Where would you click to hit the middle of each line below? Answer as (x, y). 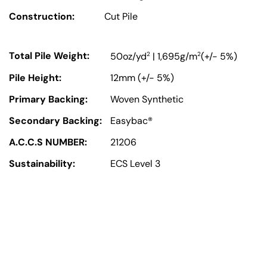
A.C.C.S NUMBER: (48, 142)
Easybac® (131, 121)
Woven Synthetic (147, 100)
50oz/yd (128, 57)
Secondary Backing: (55, 121)
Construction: (42, 16)
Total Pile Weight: (49, 55)
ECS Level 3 (135, 164)
